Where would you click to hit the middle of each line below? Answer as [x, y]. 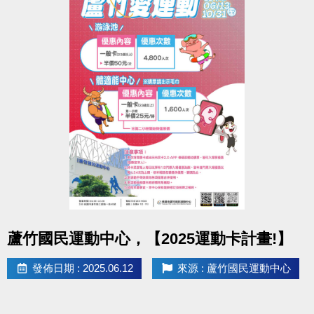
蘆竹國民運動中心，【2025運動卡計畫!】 [150, 239]
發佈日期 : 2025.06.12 [82, 268]
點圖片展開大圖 [166, 227]
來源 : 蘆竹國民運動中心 [234, 268]
